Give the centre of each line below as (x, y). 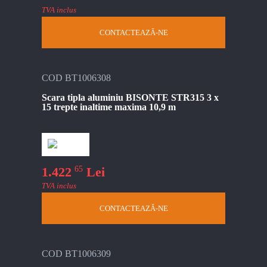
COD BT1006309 (76, 253)
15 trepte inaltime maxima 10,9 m (109, 107)
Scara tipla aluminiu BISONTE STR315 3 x (130, 97)
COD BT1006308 (76, 77)
